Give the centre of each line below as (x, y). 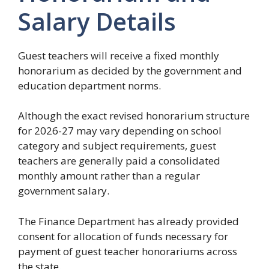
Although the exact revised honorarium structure (134, 116)
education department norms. (89, 85)
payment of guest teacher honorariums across (128, 251)
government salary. (64, 191)
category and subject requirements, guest (117, 146)
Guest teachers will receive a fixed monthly (119, 55)
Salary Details (97, 21)
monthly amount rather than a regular (109, 176)
